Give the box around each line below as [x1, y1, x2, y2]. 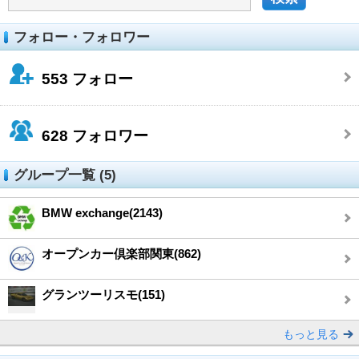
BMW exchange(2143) [42, 205, 163, 220]
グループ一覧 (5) [14, 167, 116, 183]
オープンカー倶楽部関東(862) [42, 246, 201, 260]
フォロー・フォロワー [14, 29, 150, 45]
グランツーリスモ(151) [42, 287, 165, 301]
